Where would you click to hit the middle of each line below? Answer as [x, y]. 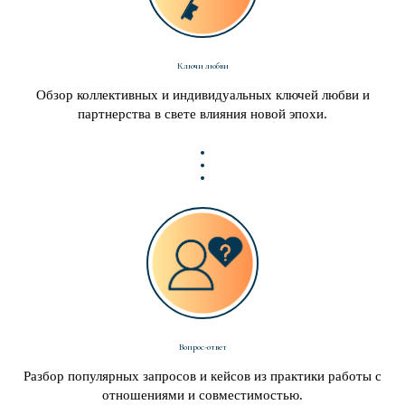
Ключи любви [202, 66]
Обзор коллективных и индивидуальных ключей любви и [202, 95]
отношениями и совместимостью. [202, 395]
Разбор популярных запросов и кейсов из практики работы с [202, 376]
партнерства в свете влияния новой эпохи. [202, 114]
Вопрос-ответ [202, 347]
